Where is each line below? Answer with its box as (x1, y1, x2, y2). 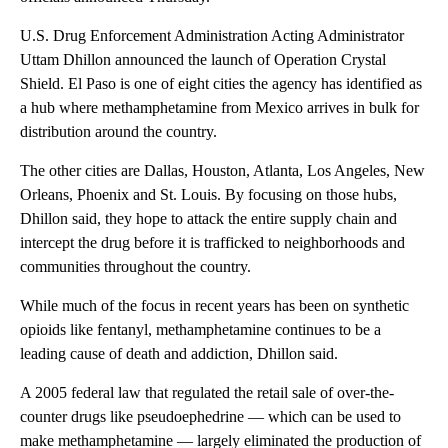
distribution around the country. (20, 122, 217, 140)
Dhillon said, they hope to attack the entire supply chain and (20, 209, 397, 227)
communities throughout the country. (20, 257, 251, 275)
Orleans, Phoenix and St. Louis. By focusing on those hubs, (20, 185, 397, 203)
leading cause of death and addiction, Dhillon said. (20, 344, 338, 362)
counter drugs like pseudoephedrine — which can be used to (20, 407, 401, 425)
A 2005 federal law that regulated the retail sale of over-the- (20, 383, 394, 401)
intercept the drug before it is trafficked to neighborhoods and (20, 233, 405, 251)
